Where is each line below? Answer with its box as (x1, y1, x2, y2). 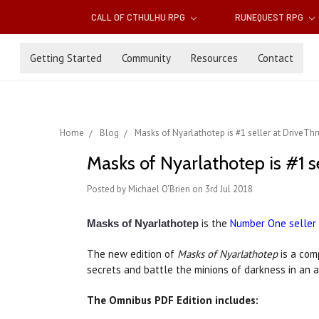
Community (122, 51, 171, 65)
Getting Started (30, 51, 102, 65)
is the (202, 216, 230, 231)
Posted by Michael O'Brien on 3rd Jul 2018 (87, 183, 253, 196)
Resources (191, 51, 238, 65)
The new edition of (87, 247, 177, 261)
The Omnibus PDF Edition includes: (87, 293, 258, 308)
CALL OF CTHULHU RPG (91, 11, 188, 23)
